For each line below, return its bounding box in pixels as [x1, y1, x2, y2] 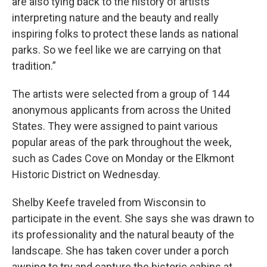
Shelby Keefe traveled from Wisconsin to [12, 196, 206, 209]
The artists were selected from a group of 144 [12, 88, 229, 100]
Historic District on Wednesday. [12, 168, 160, 181]
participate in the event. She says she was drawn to [12, 212, 254, 225]
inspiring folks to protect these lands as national [12, 27, 238, 40]
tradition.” [12, 60, 56, 72]
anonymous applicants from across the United [12, 104, 231, 116]
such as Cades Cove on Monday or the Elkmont [12, 152, 234, 164]
